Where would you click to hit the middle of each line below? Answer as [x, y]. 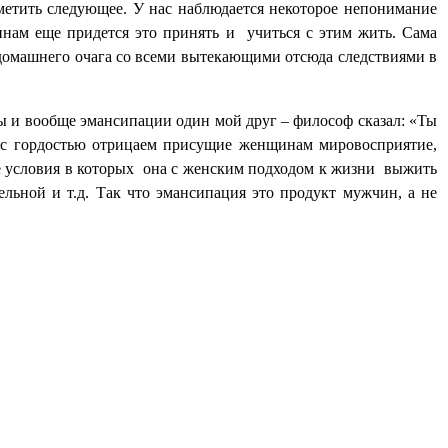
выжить [411, 169]
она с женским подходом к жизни [259, 169]
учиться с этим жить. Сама [342, 33]
